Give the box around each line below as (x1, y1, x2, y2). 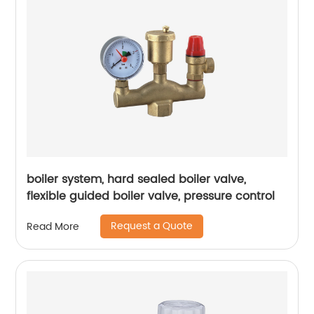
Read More (27, 218, 80, 235)
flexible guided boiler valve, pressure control (27, 187, 275, 206)
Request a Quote (111, 218, 193, 235)
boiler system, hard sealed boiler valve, (27, 170, 247, 189)
